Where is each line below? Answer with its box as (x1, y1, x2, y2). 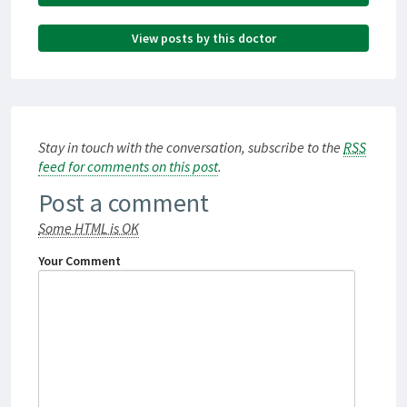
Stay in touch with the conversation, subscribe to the (38, 138, 343, 157)
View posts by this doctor (131, 30, 276, 47)
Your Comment (38, 253, 121, 270)
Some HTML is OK (38, 219, 139, 238)
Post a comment (38, 186, 209, 220)
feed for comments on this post (38, 157, 218, 176)
